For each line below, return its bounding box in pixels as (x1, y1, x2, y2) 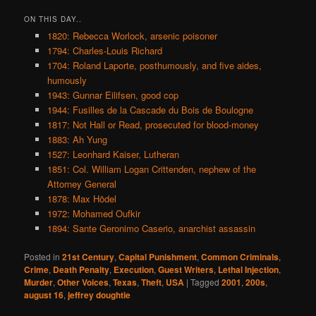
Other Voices (57, 276, 109, 289)
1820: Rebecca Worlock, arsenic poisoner (47, 29, 217, 43)
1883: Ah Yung (47, 133, 107, 147)
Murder (24, 276, 54, 289)
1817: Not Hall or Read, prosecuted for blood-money (47, 118, 259, 132)
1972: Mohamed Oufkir (47, 207, 140, 221)
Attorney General (47, 177, 116, 191)
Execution (114, 263, 154, 276)
